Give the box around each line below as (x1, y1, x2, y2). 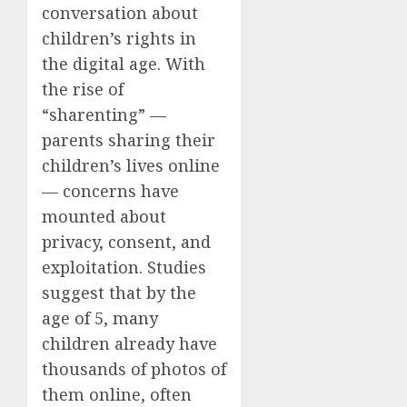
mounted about (42, 204, 166, 227)
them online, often (42, 382, 192, 405)
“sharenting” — (42, 103, 166, 125)
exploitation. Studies (42, 255, 206, 278)
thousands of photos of (42, 357, 226, 380)
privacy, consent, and (42, 230, 211, 253)
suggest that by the (42, 281, 196, 303)
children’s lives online (42, 154, 220, 176)
